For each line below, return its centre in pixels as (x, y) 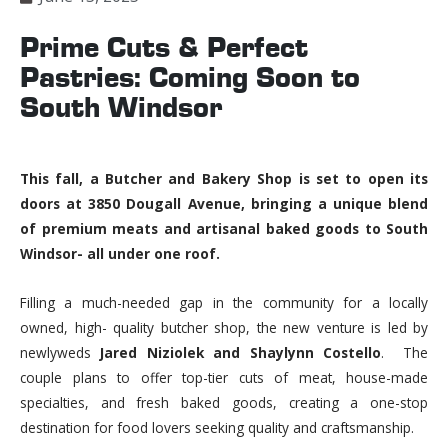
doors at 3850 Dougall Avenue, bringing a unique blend (224, 204)
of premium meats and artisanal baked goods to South (224, 229)
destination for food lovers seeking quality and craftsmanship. (217, 428)
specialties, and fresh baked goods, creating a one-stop (224, 403)
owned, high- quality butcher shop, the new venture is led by (224, 328)
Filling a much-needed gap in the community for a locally (224, 303)
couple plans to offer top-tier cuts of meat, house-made (224, 378)
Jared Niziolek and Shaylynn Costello (241, 353)
